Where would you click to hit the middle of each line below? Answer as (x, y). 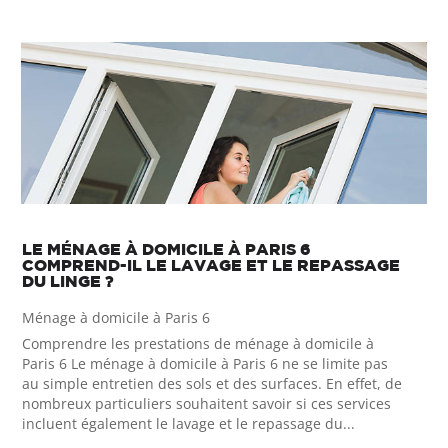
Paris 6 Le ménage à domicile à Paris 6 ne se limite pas (205, 363)
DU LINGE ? (68, 280)
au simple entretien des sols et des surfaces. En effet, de (212, 383)
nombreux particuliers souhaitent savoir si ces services (207, 403)
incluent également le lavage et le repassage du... (189, 423)
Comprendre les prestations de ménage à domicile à (198, 343)
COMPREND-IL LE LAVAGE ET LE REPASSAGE (211, 264)
